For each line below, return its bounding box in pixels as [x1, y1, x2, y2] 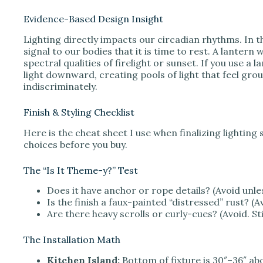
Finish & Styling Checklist [23, 106, 134, 118]
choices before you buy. [23, 138, 127, 150]
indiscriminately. [23, 80, 97, 92]
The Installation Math [23, 234, 120, 246]
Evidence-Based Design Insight [23, 12, 163, 25]
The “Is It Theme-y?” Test [23, 164, 138, 176]
